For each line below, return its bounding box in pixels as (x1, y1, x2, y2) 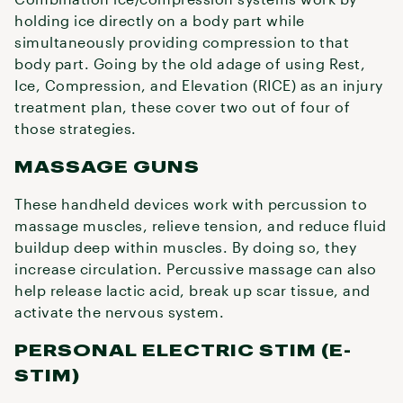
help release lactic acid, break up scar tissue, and (14, 282, 371, 299)
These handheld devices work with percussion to (14, 195, 367, 212)
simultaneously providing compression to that (14, 33, 349, 50)
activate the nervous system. (14, 303, 224, 320)
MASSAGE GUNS (14, 157, 200, 175)
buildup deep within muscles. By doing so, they (14, 238, 356, 255)
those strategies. (14, 120, 137, 137)
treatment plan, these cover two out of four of (14, 98, 350, 115)
